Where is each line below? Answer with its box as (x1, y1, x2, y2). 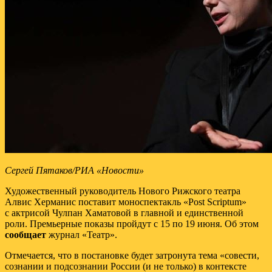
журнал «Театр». (46, 229, 117, 240)
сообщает (5, 229, 46, 240)
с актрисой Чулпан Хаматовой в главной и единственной (5, 207, 243, 218)
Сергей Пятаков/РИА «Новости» (5, 165, 144, 175)
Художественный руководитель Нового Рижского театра (5, 185, 240, 196)
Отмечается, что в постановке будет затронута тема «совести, (5, 250, 259, 260)
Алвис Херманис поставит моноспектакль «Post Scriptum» (5, 196, 246, 207)
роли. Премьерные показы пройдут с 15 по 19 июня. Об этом (5, 218, 259, 229)
